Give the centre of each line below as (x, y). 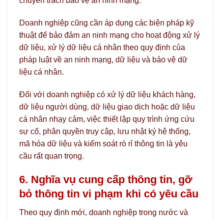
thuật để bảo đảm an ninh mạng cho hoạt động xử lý (110, 35)
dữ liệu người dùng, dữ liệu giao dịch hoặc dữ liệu (107, 107)
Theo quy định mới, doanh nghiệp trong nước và (104, 212)
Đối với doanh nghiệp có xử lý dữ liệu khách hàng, (107, 94)
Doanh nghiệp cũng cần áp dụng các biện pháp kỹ (107, 23)
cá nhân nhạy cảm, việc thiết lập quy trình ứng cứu (107, 119)
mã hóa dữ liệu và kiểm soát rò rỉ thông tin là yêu (103, 143)
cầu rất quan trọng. (52, 156)
